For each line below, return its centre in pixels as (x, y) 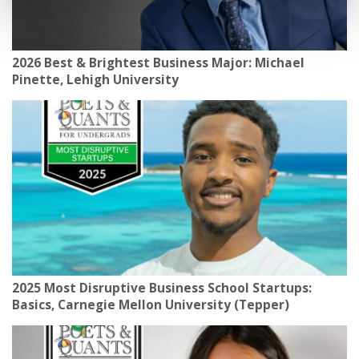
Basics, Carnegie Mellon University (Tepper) (151, 305)
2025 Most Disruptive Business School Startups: (162, 288)
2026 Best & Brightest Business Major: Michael (158, 63)
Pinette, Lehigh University (95, 80)
